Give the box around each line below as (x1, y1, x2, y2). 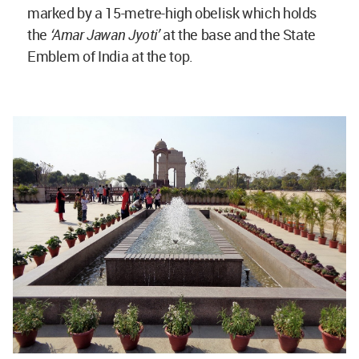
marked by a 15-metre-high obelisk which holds (27, 2, 317, 22)
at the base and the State (159, 24, 316, 44)
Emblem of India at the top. (27, 46, 193, 66)
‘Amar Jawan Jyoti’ (50, 24, 160, 44)
